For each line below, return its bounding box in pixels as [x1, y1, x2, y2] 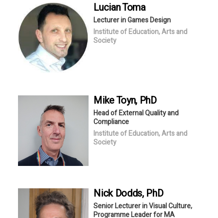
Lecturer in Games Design [93, 15, 171, 25]
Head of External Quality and [93, 108, 179, 118]
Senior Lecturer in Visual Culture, [93, 200, 193, 211]
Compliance [93, 116, 129, 127]
